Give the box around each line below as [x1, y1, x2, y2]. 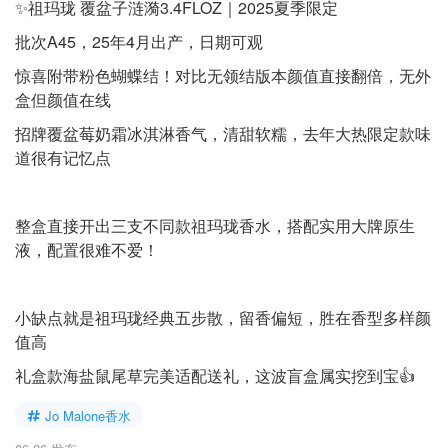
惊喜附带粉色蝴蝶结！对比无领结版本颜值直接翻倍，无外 [15, 64, 431, 87]
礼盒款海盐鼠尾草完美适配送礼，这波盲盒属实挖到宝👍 [15, 364, 415, 387]
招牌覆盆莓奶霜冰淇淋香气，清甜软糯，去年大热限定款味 [15, 122, 431, 145]
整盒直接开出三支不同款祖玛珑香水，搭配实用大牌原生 [15, 214, 415, 237]
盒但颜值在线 [15, 88, 111, 111]
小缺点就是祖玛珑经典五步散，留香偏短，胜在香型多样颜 [15, 306, 431, 329]
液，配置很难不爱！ [15, 238, 159, 261]
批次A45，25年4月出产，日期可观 [15, 30, 263, 53]
